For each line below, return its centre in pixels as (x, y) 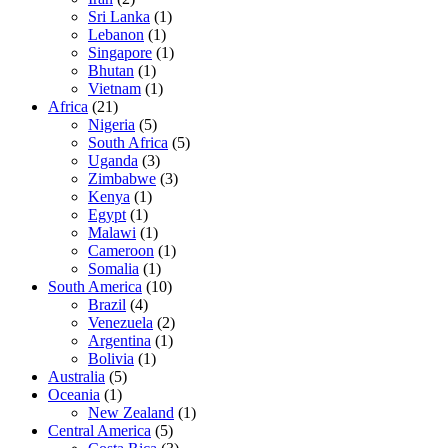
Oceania (74, 395)
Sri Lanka (119, 17)
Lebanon (116, 35)
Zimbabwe (122, 179)
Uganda (113, 161)
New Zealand (131, 413)
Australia (76, 377)
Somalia (113, 269)
